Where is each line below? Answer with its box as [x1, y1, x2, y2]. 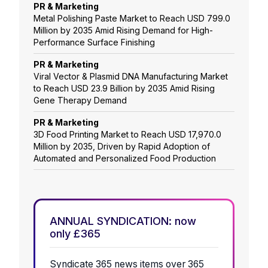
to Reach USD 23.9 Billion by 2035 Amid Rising [33, 83, 215, 94]
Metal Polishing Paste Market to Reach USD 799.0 [33, 13, 230, 24]
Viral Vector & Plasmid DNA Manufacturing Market [33, 71, 228, 82]
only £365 [50, 227, 100, 240]
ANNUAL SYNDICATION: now [50, 215, 196, 228]
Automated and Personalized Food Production [33, 153, 216, 164]
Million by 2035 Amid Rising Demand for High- [33, 25, 213, 36]
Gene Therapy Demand [33, 95, 127, 106]
